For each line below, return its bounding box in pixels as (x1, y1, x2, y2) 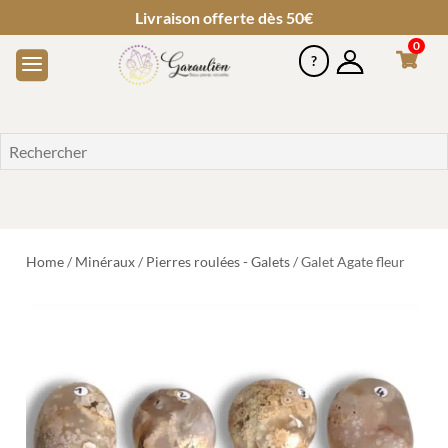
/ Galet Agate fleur (290, 252, 406, 270)
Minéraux (75, 252, 136, 270)
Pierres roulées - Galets (146, 252, 291, 270)
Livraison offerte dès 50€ (135, 8, 313, 27)
